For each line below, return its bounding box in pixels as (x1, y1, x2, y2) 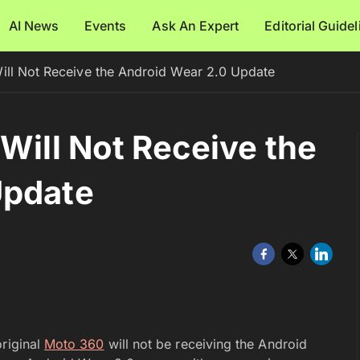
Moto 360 (44, 335, 104, 352)
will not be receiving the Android (104, 335, 307, 352)
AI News (8, 18, 59, 34)
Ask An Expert (152, 18, 239, 34)
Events (84, 18, 127, 34)
